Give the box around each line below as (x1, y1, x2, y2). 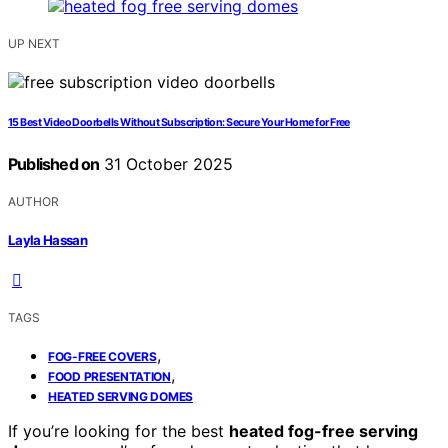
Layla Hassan (8, 231, 88, 248)
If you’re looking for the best (8, 420, 229, 441)
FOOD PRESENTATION (48, 368, 171, 384)
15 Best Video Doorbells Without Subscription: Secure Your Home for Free (8, 116, 350, 130)
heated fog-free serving (229, 420, 418, 441)
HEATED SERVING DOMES (48, 388, 193, 404)
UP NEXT (8, 36, 60, 52)
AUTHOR (8, 194, 59, 210)
